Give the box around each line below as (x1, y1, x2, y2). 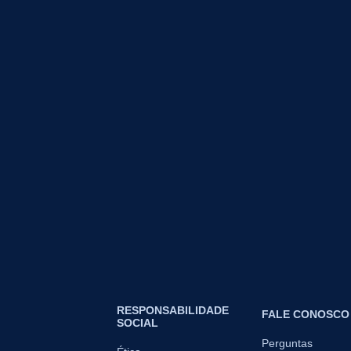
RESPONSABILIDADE (117, 303, 229, 317)
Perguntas (262, 336, 313, 349)
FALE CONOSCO (262, 307, 349, 320)
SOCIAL (117, 316, 158, 329)
